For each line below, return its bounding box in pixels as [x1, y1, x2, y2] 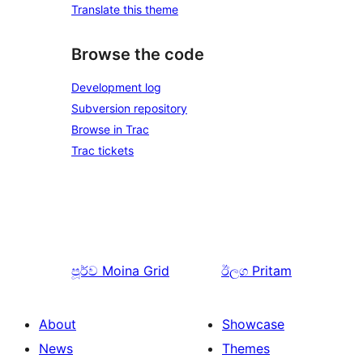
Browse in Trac [71, 122, 149, 137]
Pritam [252, 263, 292, 280]
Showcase [222, 316, 284, 333]
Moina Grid [102, 263, 169, 280]
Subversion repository [71, 101, 187, 116]
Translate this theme [71, 2, 178, 16]
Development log [71, 80, 161, 95]
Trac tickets [71, 143, 134, 158]
